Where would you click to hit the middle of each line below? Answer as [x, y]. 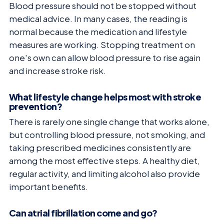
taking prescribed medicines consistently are [100, 148]
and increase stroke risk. [57, 71]
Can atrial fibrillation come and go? [83, 212]
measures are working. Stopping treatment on [102, 45]
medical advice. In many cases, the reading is [98, 19]
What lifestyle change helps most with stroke [105, 97]
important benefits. [48, 187]
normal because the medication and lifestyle [98, 32]
